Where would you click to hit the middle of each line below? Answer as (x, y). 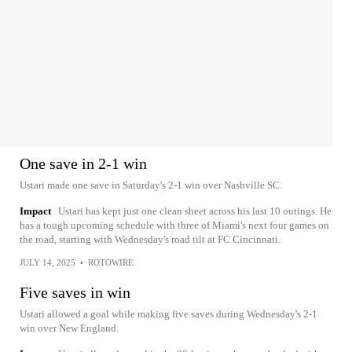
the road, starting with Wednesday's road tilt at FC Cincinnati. (150, 240)
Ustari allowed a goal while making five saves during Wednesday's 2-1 (169, 314)
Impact (35, 211)
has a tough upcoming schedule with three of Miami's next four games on (174, 225)
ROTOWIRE (111, 263)
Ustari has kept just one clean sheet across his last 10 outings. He (195, 211)
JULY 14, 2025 (48, 263)
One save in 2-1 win (83, 164)
